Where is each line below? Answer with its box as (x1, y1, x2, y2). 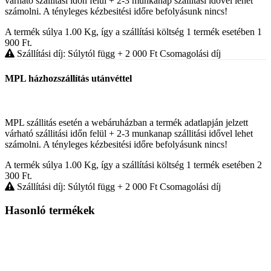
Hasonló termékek (5, 203, 95, 217)
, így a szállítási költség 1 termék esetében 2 (96, 159, 262, 170)
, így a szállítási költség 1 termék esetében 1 (96, 27, 262, 38)
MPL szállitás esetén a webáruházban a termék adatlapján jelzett (5, 117, 248, 128)
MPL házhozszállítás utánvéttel (5, 73, 132, 83)
